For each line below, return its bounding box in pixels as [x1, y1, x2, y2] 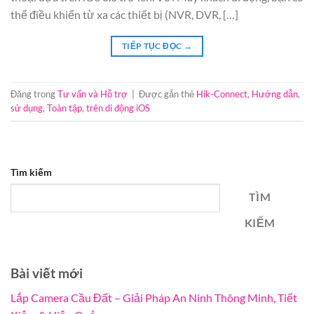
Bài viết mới [11, 264, 83, 281]
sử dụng [11, 102, 43, 114]
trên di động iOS [86, 102, 150, 114]
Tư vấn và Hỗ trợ [57, 88, 128, 100]
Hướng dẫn [252, 88, 298, 100]
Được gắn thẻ [139, 88, 196, 100]
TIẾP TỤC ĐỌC [121, 40, 184, 51]
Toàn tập [47, 102, 82, 114]
